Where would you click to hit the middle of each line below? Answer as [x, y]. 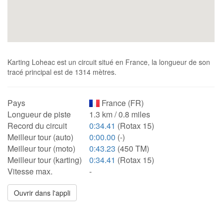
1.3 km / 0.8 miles [120, 114]
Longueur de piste [39, 114]
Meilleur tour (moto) [41, 148]
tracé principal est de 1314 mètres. [62, 72]
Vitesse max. [30, 171]
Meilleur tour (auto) [40, 137]
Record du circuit [37, 126]
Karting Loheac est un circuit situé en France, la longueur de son [109, 62]
